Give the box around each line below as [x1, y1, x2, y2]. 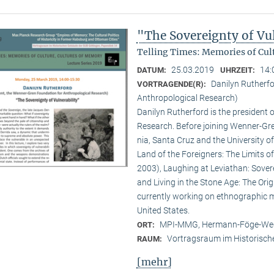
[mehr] [136, 256, 172, 268]
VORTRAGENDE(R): [136, 79, 208, 89]
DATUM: [136, 65, 168, 75]
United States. [136, 205, 190, 215]
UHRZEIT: [220, 65, 257, 75]
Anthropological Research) [136, 92, 238, 103]
